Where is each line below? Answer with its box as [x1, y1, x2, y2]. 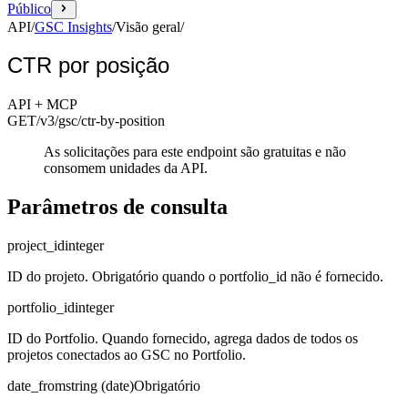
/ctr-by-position [77, 113, 165, 129]
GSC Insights [35, 18, 112, 35]
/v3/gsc [36, 113, 77, 129]
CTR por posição [7, 53, 169, 78]
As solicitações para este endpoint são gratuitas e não [44, 144, 346, 160]
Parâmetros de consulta [7, 195, 228, 219]
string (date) [66, 378, 134, 394]
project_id [7, 238, 65, 254]
